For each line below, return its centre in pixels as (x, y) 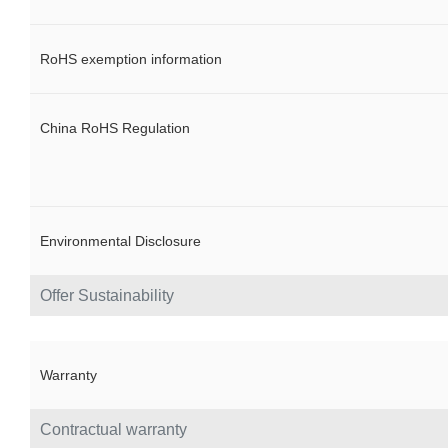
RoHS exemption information (131, 59)
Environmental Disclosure (120, 241)
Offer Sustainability (107, 296)
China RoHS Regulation (115, 128)
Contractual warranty (113, 430)
